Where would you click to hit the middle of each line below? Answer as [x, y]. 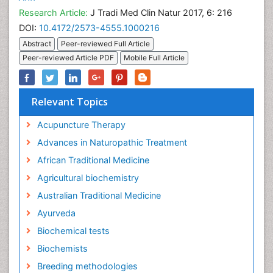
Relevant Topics [70, 102]
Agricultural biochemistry [88, 178]
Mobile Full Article [154, 58]
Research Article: [53, 12]
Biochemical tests [73, 231]
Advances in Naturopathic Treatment [112, 143]
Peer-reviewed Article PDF [68, 58]
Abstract [37, 44]
